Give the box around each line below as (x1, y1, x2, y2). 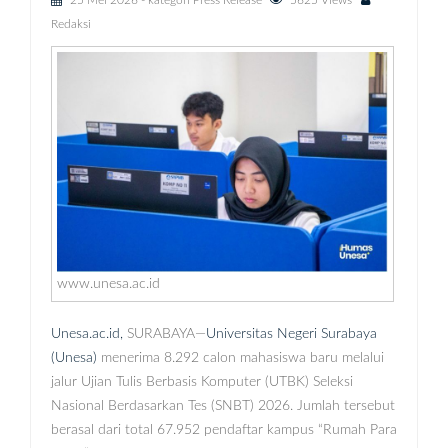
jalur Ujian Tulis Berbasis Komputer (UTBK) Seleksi (51, 374, 353, 389)
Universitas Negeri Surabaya (206, 326, 377, 341)
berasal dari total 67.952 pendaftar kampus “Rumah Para (51, 422, 397, 437)
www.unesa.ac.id (57, 276, 160, 291)
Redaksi (51, 18, 91, 30)
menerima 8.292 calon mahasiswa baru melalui (97, 350, 384, 365)
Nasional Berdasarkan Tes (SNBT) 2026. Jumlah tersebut (51, 398, 395, 413)
